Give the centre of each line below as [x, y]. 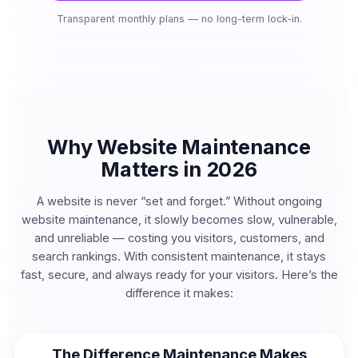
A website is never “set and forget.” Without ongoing [179, 201]
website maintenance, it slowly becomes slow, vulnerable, [179, 219]
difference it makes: [179, 293]
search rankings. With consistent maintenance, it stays [179, 256]
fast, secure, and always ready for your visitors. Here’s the [179, 274]
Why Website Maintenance [179, 147]
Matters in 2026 [179, 169]
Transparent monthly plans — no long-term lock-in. [179, 19]
